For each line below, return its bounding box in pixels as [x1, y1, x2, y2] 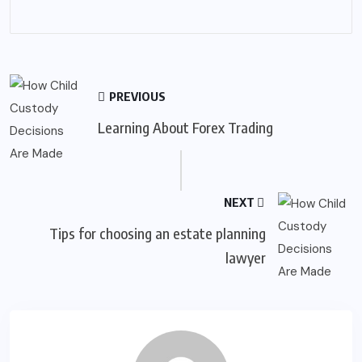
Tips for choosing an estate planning [48, 224, 266, 243]
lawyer [225, 248, 266, 267]
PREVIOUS [107, 89, 166, 104]
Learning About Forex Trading [98, 118, 273, 137]
